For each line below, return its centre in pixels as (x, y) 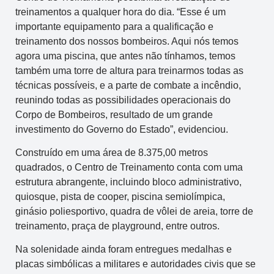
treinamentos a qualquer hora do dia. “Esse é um (120, 12)
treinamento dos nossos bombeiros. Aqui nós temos (127, 41)
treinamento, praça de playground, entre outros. (117, 226)
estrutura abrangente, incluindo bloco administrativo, (128, 182)
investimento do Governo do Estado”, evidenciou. (122, 129)
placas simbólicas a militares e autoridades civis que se (135, 264)
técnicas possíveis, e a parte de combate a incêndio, (128, 85)
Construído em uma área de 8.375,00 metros (112, 152)
